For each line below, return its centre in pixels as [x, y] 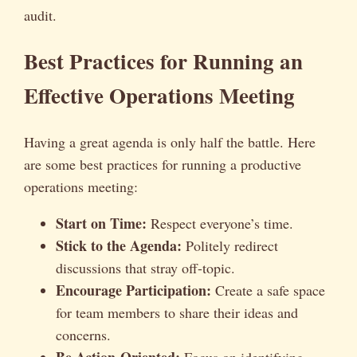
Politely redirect [230, 245]
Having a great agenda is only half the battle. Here [170, 141]
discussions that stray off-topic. [145, 267]
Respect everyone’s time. [220, 223]
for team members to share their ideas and [177, 312]
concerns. [83, 334]
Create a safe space [268, 290]
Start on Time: [101, 223]
